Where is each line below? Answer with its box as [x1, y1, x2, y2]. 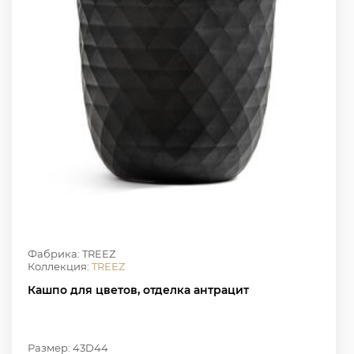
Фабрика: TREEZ [28, 247, 115, 260]
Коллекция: [28, 259, 92, 273]
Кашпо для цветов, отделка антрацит [28, 282, 249, 297]
